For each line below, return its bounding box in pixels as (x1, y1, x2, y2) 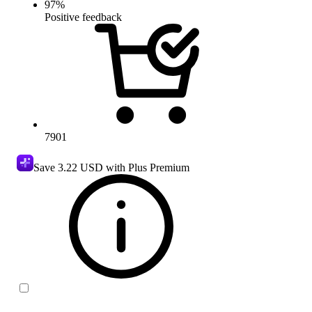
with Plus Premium (103, 161, 189, 173)
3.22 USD (58, 161, 103, 173)
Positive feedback (45, 10, 122, 23)
